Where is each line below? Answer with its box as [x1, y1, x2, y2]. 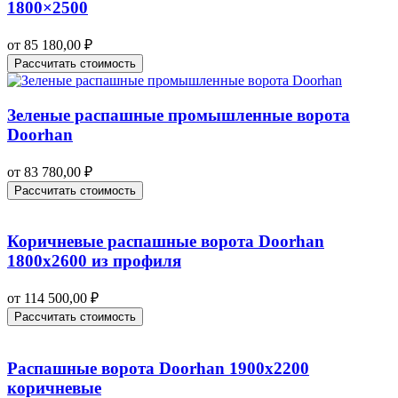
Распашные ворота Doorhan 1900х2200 [7, 358, 309, 378]
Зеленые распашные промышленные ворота [7, 105, 350, 124]
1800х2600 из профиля [7, 251, 181, 271]
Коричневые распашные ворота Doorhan [7, 232, 324, 251]
